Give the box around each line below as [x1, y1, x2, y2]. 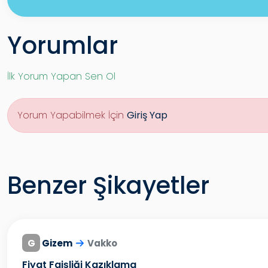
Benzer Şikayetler [7, 169, 209, 202]
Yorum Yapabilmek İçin [17, 108, 127, 122]
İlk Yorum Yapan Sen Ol [7, 69, 115, 83]
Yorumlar [7, 29, 118, 62]
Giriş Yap [127, 108, 167, 122]
